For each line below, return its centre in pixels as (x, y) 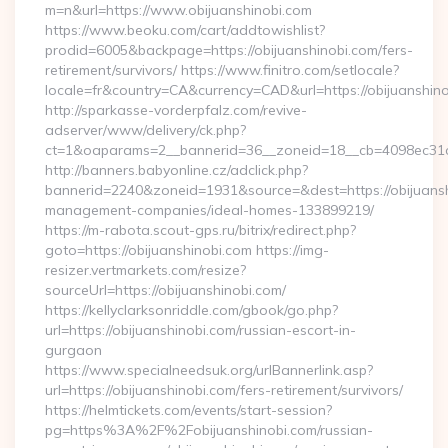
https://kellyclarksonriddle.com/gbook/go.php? (191, 310)
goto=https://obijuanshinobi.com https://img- (187, 250)
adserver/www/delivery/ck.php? (145, 130)
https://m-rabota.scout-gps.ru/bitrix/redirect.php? (200, 230)
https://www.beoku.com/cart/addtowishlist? (185, 30)
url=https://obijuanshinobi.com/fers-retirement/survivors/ (224, 390)
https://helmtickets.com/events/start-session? (188, 410)
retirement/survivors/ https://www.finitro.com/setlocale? (222, 70)
